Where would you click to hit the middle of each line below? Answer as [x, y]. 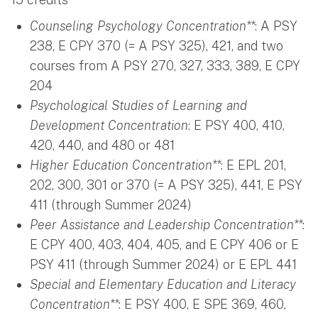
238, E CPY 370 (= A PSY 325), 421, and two [157, 45]
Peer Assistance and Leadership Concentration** [166, 224]
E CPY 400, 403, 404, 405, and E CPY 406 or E [164, 244]
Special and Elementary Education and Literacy [163, 284]
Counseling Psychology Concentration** [142, 26]
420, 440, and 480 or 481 [102, 145]
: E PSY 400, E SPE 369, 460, [202, 304]
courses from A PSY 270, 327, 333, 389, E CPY [165, 65]
